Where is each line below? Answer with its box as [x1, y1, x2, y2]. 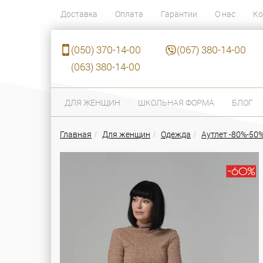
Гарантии [161, 8, 197, 19]
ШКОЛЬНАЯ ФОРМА [138, 96, 214, 108]
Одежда [161, 128, 191, 140]
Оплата [115, 8, 143, 19]
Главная [60, 128, 92, 140]
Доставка [60, 8, 97, 19]
